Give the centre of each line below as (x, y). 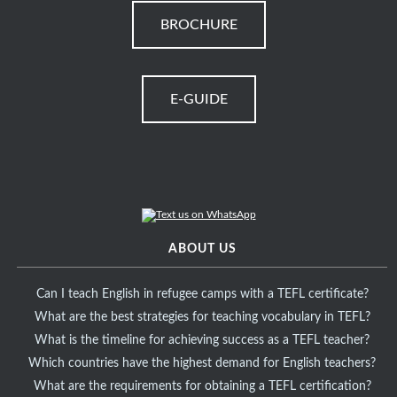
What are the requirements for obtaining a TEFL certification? (202, 387)
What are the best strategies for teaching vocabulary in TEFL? (202, 318)
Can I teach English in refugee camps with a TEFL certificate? (202, 295)
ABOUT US (202, 249)
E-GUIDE (198, 100)
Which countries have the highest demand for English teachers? (202, 364)
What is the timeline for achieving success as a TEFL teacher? (202, 341)
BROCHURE (198, 25)
